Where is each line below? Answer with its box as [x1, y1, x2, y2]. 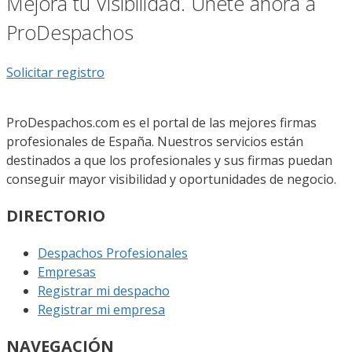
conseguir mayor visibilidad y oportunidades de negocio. [6, 170, 336, 189]
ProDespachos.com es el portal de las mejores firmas [6, 114, 317, 132]
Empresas [38, 263, 96, 281]
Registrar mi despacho [38, 282, 170, 300]
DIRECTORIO [6, 205, 105, 227]
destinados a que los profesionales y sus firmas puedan [6, 152, 332, 170]
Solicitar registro [6, 64, 104, 82]
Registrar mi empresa [38, 301, 165, 319]
